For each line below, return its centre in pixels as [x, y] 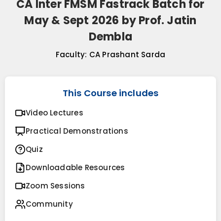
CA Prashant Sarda [127, 55]
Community [49, 204]
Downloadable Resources [75, 168]
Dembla [110, 37]
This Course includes [110, 93]
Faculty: [71, 55]
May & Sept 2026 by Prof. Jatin [110, 21]
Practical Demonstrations [77, 131]
